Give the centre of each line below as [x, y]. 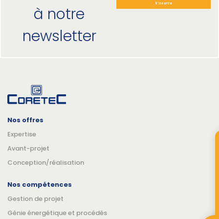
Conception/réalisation [46, 163]
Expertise [22, 134]
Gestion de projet [35, 199]
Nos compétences [40, 185]
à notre [59, 14]
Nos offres [25, 120]
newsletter [59, 36]
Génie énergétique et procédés [57, 213]
